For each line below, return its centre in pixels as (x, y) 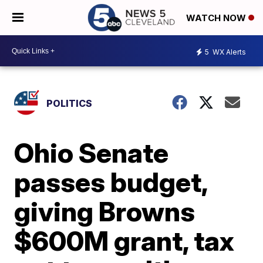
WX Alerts (228, 52)
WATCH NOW (217, 18)
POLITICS (70, 103)
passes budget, (111, 182)
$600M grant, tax (124, 241)
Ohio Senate (92, 153)
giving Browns (105, 211)
